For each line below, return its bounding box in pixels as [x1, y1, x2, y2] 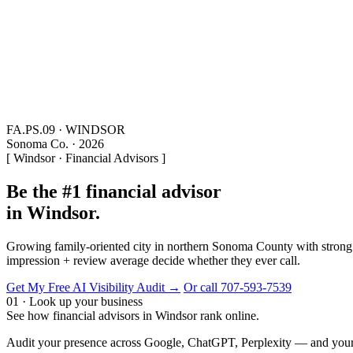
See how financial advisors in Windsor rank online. [6, 308, 259, 322]
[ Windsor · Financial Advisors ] [6, 151, 165, 165]
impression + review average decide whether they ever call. [6, 253, 300, 267]
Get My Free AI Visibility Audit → [6, 280, 180, 294]
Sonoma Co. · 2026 [6, 137, 104, 150]
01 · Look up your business [6, 294, 143, 308]
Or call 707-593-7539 [184, 280, 292, 294]
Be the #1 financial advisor [6, 180, 221, 202]
